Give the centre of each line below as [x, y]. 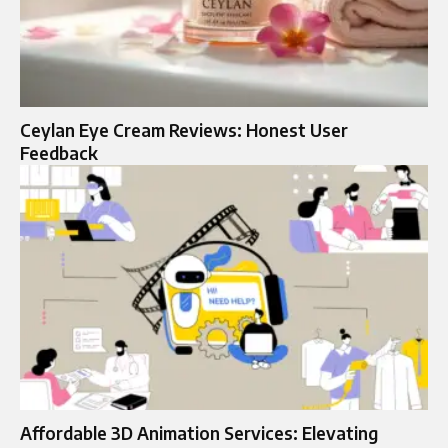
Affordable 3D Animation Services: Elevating [199, 432]
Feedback [59, 153]
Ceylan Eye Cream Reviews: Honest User [184, 130]
